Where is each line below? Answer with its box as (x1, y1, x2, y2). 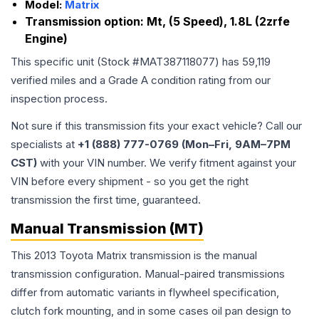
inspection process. (11, 92, 108, 106)
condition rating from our (148, 73, 271, 88)
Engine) (25, 31, 68, 46)
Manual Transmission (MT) (11, 220, 204, 238)
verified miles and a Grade (11, 73, 141, 88)
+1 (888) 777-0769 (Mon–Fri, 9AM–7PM (78, 137, 291, 152)
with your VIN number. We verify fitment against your (37, 156, 296, 170)
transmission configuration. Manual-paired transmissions (11, 267, 285, 281)
